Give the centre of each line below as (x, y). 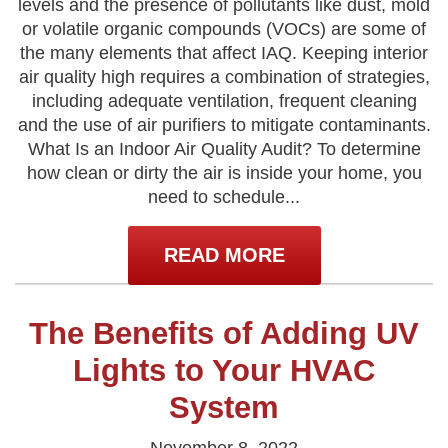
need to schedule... (224, 197)
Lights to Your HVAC (224, 370)
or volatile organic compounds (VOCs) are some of (224, 29)
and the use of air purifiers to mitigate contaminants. (224, 125)
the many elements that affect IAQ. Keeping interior (224, 53)
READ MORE (224, 255)
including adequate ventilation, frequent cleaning (224, 101)
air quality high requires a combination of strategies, (224, 77)
